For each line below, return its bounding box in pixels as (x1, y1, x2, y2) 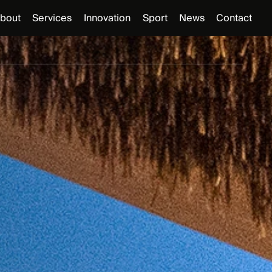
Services (32, 10, 72, 27)
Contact (216, 10, 252, 27)
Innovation (84, 10, 131, 27)
